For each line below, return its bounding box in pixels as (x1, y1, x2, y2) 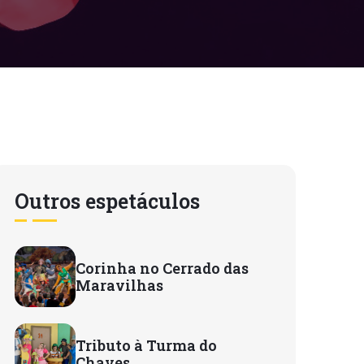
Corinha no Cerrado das (76, 258, 249, 278)
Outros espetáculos (15, 188, 200, 214)
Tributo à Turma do (76, 335, 217, 355)
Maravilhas (76, 275, 163, 295)
